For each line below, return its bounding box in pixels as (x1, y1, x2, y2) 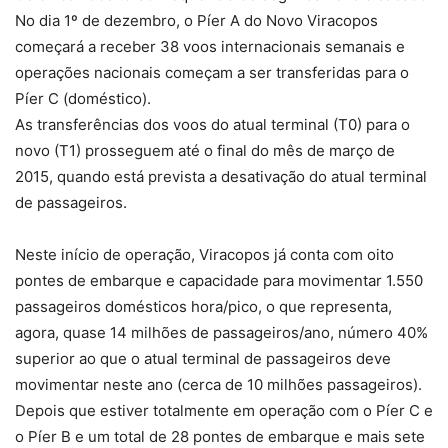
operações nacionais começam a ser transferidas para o (15, 63, 409, 82)
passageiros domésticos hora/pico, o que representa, (15, 297, 392, 316)
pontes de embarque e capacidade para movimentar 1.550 (15, 271, 423, 290)
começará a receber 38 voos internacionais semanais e (15, 37, 405, 56)
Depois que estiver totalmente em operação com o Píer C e (15, 401, 433, 420)
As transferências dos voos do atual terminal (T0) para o (15, 115, 410, 134)
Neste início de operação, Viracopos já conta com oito (15, 245, 394, 264)
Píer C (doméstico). (15, 89, 151, 108)
